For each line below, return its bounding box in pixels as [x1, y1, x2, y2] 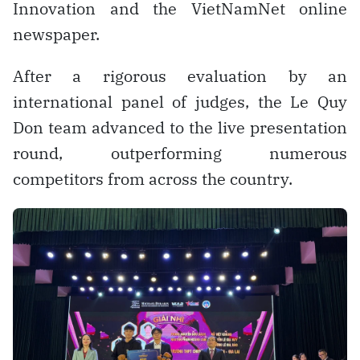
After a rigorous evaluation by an [13, 64, 347, 87]
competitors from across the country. [13, 167, 292, 190]
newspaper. [13, 22, 100, 45]
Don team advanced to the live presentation [13, 116, 347, 138]
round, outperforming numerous [13, 141, 347, 164]
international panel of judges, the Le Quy [13, 90, 347, 112]
